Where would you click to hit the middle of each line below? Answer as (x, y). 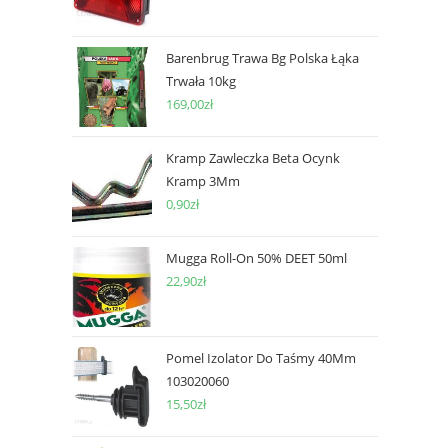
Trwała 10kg (201, 81)
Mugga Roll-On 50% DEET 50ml (256, 258)
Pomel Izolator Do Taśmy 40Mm (261, 358)
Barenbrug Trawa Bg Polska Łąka (262, 58)
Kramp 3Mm (203, 181)
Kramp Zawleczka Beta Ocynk (253, 158)
